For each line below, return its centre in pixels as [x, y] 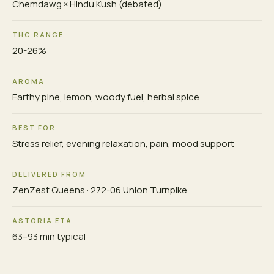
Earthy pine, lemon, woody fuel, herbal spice [106, 97]
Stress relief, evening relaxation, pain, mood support [123, 144]
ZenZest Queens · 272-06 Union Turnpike [100, 190]
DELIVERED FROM [49, 174]
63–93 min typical [49, 237]
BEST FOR [34, 128]
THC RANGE [38, 35]
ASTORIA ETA [42, 221]
